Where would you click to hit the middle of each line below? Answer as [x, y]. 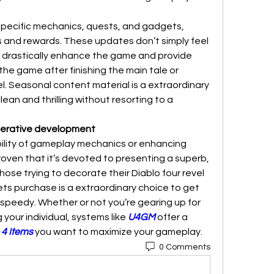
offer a [172, 217]
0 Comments [184, 247]
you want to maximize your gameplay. [118, 232]
